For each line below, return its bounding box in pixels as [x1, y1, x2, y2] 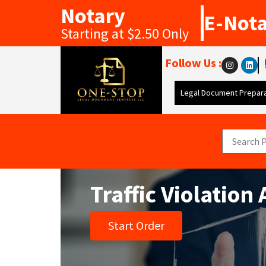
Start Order [108, 218, 164, 233]
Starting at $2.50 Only [61, 24, 189, 43]
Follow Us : [165, 55, 221, 70]
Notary [61, 2, 125, 29]
